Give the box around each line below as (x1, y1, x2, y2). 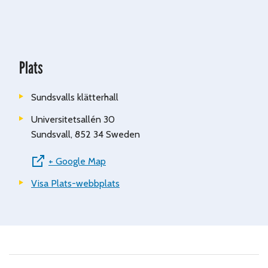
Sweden (106, 129, 140, 141)
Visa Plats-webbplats (31, 178, 120, 190)
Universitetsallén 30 (31, 114, 115, 126)
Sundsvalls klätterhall (31, 92, 118, 103)
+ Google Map (48, 156, 106, 167)
